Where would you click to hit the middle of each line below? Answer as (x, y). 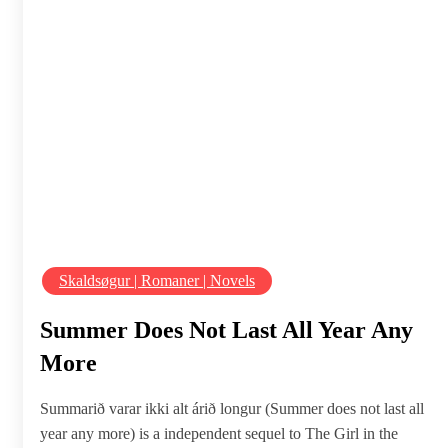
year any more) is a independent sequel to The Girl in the (219, 433)
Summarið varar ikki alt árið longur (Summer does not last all (232, 408)
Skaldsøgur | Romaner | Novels (157, 280)
